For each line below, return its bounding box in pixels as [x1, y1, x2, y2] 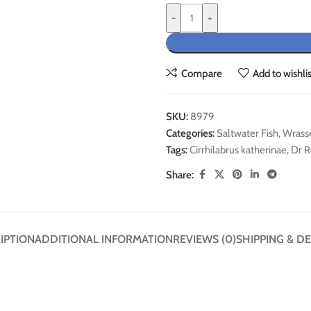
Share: [166, 168, 194, 181]
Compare [180, 67, 222, 80]
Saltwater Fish [217, 127, 278, 140]
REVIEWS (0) [172, 233, 236, 246]
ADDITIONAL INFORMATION [34, 233, 173, 246]
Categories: [166, 127, 215, 140]
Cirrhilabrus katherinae [190, 144, 287, 156]
